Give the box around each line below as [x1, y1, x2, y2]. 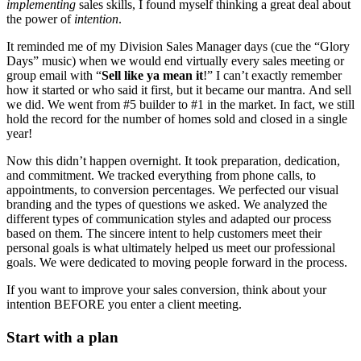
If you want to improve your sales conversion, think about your [6, 283, 326, 297]
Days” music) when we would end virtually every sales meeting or [6, 54, 344, 68]
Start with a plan [6, 328, 118, 346]
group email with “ [6, 68, 102, 82]
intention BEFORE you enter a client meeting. [6, 297, 242, 311]
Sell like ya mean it [102, 68, 203, 82]
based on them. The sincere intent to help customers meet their [6, 226, 322, 240]
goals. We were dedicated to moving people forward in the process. [6, 255, 347, 269]
